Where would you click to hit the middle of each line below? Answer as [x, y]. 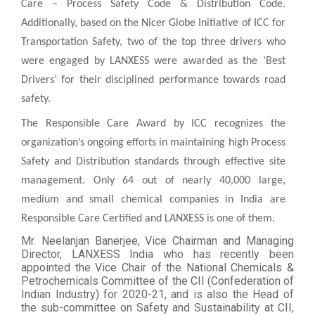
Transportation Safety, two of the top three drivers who [153, 42]
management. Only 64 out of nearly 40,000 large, [153, 180]
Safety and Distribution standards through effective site [153, 161]
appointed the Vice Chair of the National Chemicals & [157, 267]
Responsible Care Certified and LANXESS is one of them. [148, 218]
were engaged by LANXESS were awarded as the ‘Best [153, 61]
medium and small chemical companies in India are [153, 199]
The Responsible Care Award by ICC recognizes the [153, 123]
